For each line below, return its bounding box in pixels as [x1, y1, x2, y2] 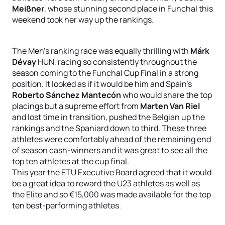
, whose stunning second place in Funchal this [44, 3, 213, 14]
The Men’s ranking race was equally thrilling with [12, 45, 190, 56]
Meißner [12, 3, 44, 14]
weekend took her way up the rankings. [12, 14, 154, 25]
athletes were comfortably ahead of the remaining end [12, 134, 211, 145]
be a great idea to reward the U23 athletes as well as [12, 178, 200, 189]
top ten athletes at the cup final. [12, 156, 129, 167]
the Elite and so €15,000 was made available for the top [12, 189, 211, 200]
